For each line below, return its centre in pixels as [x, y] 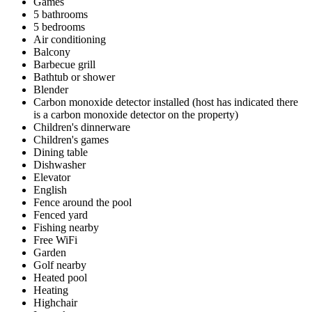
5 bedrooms [59, 26]
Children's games [71, 139]
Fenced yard [61, 214]
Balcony [52, 52]
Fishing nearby [66, 227]
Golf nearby [60, 265]
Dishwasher [60, 164]
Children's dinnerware [82, 127]
